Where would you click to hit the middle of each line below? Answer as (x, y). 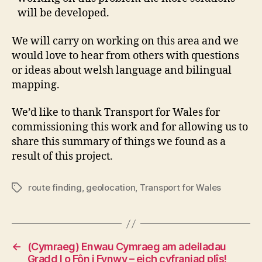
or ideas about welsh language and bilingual (122, 70)
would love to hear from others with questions (125, 56)
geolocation (111, 188)
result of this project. (62, 157)
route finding (55, 188)
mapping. (36, 85)
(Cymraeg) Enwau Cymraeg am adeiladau (127, 247)
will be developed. (63, 13)
